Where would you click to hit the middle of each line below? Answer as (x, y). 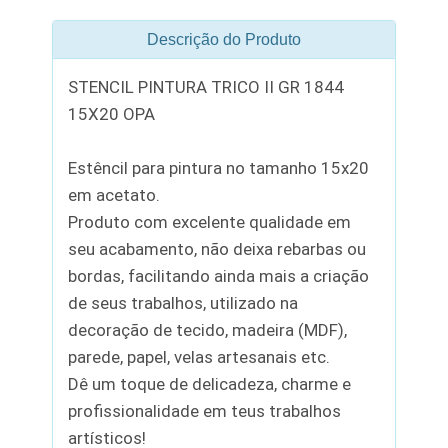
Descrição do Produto (223, 39)
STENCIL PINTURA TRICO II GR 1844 (206, 86)
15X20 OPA (112, 113)
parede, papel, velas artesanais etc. (199, 356)
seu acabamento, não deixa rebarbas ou (217, 248)
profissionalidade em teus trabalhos (205, 410)
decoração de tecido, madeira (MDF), (208, 329)
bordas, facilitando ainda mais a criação (219, 275)
